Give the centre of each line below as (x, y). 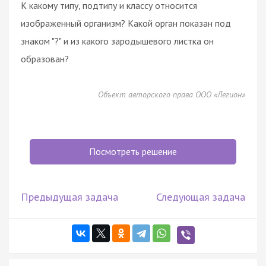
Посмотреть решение (133, 151)
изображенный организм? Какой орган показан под (126, 23)
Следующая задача (201, 197)
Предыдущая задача (69, 197)
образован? (45, 58)
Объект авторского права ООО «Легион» (172, 94)
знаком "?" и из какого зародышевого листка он (117, 41)
